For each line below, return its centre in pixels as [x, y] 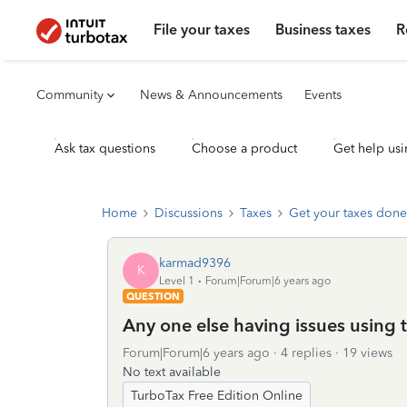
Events [323, 95]
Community [70, 95]
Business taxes [323, 30]
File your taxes [202, 30]
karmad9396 [195, 263]
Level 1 [177, 280]
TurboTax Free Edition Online [217, 396]
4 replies [306, 353]
